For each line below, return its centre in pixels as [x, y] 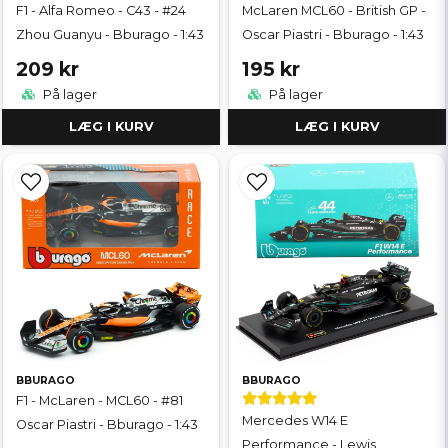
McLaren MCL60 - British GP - [334, 10]
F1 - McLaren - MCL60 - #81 [99, 401]
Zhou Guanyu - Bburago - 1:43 [110, 34]
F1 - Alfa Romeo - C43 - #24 [101, 10]
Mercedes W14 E [295, 421]
